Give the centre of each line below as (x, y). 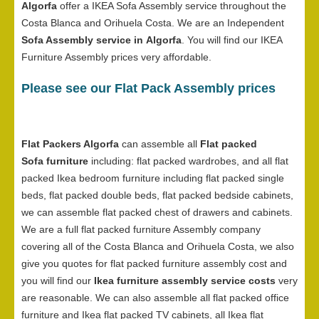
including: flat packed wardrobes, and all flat (188, 161)
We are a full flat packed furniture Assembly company (141, 230)
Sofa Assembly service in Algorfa (101, 40)
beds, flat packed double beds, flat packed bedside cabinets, (157, 195)
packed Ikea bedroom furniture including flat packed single (153, 178)
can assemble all (159, 144)
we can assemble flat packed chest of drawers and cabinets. (157, 213)
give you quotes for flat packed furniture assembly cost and (154, 264)
